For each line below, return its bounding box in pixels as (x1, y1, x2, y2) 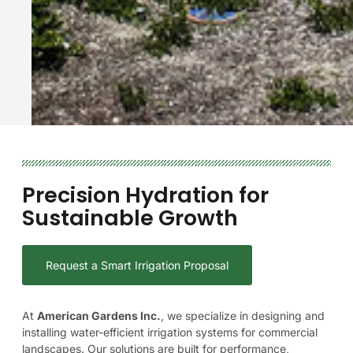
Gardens (91, 309, 138, 323)
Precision (22, 180, 121, 210)
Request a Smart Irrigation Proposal (46, 258, 229, 273)
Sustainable (22, 203, 154, 233)
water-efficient (70, 325, 144, 340)
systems (195, 325, 238, 340)
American (37, 309, 89, 323)
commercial (258, 325, 318, 340)
